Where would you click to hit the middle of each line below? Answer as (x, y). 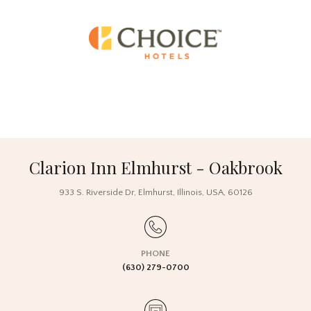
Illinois (189, 192)
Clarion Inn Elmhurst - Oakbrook (155, 167)
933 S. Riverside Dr (96, 192)
